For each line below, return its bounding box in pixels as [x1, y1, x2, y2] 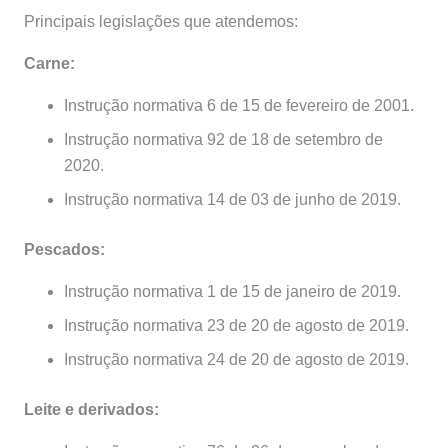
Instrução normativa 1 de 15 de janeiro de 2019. [64, 283, 401, 301]
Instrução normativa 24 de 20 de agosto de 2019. [64, 351, 409, 369]
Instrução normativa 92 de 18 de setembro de [64, 131, 383, 149]
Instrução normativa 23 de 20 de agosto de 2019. [64, 317, 409, 335]
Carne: [24, 55, 75, 73]
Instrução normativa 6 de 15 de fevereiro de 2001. [64, 97, 414, 115]
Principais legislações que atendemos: [24, 13, 298, 31]
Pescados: [24, 241, 105, 259]
